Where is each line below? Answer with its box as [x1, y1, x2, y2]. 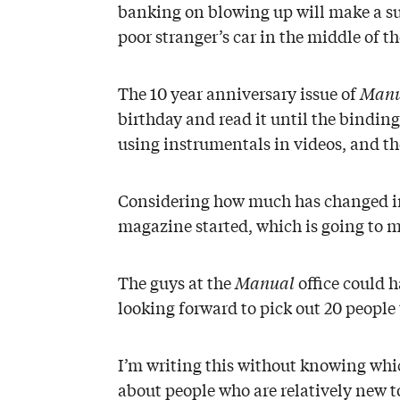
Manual [235, 271, 295, 294]
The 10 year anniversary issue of [118, 81, 360, 104]
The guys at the [118, 271, 235, 294]
